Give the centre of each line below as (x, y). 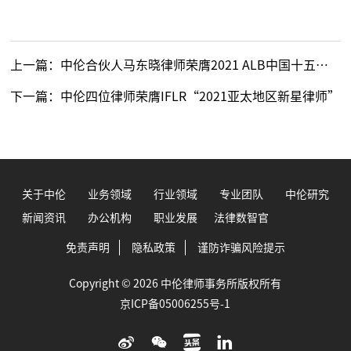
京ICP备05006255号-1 (175, 304)
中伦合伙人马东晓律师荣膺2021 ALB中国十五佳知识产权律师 (188, 65)
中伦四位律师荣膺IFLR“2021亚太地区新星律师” (201, 96)
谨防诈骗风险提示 (241, 248)
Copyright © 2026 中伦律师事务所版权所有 (175, 284)
